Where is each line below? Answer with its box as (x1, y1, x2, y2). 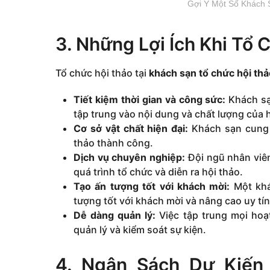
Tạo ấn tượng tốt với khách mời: (74, 180, 230, 192)
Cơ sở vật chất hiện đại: (74, 122, 189, 134)
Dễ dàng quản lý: (74, 209, 156, 221)
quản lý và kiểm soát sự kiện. (74, 223, 206, 236)
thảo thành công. (74, 136, 153, 149)
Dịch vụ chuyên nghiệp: (74, 151, 186, 163)
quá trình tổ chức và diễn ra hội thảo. (74, 165, 243, 178)
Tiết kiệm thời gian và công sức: (74, 93, 226, 105)
